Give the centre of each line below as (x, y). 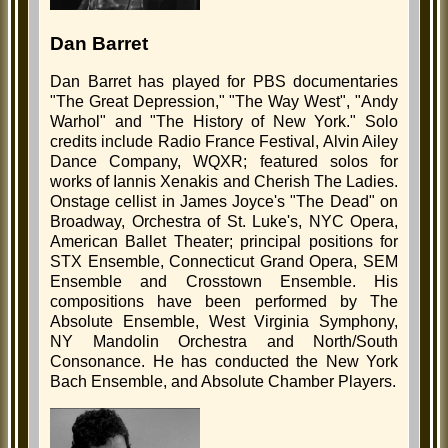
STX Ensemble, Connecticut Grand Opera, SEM (224, 262)
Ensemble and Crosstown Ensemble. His (224, 282)
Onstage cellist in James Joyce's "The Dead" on (224, 202)
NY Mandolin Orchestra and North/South (224, 342)
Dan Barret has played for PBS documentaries (224, 82)
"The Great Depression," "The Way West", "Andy (224, 102)
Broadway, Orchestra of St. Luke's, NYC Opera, (224, 222)
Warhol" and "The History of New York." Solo (224, 122)
